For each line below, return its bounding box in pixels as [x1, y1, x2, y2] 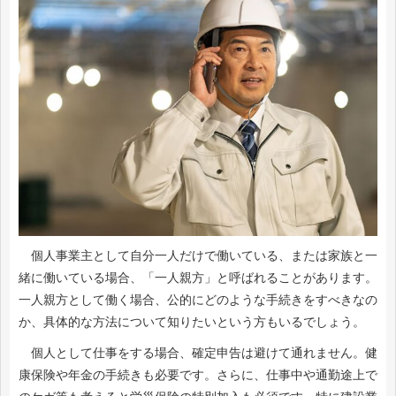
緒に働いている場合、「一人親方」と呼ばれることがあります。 [19, 270, 377, 285]
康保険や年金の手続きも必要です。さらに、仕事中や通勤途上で [19, 367, 377, 382]
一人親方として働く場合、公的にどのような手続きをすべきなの [19, 292, 377, 307]
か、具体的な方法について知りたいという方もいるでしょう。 [19, 314, 365, 329]
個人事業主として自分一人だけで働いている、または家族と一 [19, 247, 377, 263]
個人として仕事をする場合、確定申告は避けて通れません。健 [19, 345, 377, 360]
